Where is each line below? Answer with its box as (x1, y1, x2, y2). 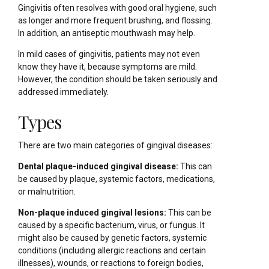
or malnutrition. (18, 186, 76, 196)
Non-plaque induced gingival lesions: (18, 207, 166, 217)
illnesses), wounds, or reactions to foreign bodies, (18, 258, 204, 268)
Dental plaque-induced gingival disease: (18, 161, 178, 171)
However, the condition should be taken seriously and (18, 74, 217, 85)
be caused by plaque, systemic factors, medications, (18, 174, 215, 184)
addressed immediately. (18, 87, 109, 97)
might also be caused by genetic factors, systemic (18, 232, 207, 243)
